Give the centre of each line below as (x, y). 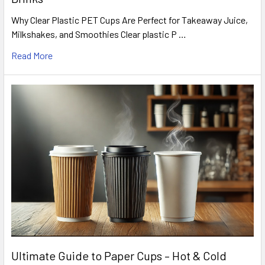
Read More (32, 56)
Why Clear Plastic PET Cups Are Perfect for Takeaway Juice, (130, 20)
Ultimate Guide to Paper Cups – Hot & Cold (119, 256)
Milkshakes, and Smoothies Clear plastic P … (99, 34)
